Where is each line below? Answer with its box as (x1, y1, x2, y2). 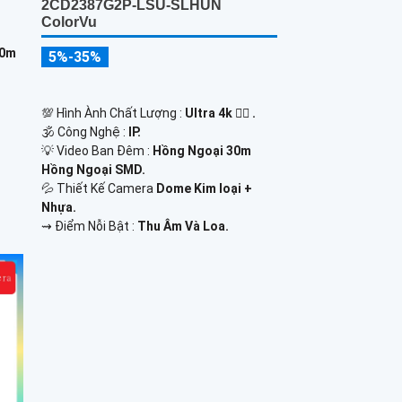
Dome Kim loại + (155, 180, 252, 196)
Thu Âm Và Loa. (136, 218, 229, 233)
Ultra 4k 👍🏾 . (184, 105, 256, 120)
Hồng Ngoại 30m (152, 143, 251, 158)
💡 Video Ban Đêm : (40, 143, 153, 158)
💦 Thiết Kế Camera (40, 180, 156, 196)
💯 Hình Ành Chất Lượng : (40, 105, 185, 120)
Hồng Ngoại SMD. (40, 162, 145, 177)
